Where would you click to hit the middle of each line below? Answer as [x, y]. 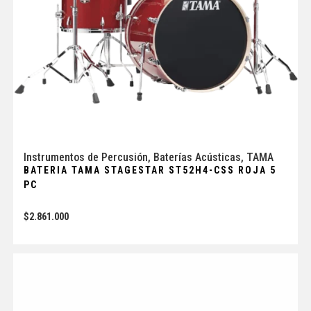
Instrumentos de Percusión [85, 158]
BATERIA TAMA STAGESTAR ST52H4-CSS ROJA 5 [150, 170]
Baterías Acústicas [197, 158]
